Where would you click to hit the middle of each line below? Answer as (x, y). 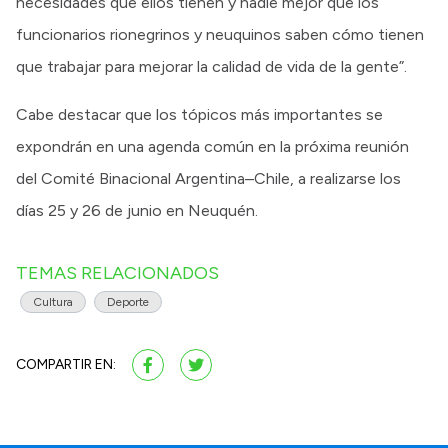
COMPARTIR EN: (66, 364)
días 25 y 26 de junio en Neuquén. (137, 210)
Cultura (53, 301)
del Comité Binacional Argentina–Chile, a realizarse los (208, 178)
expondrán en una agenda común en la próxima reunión (212, 146)
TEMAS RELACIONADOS (117, 272)
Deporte (128, 301)
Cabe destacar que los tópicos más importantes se (199, 114)
